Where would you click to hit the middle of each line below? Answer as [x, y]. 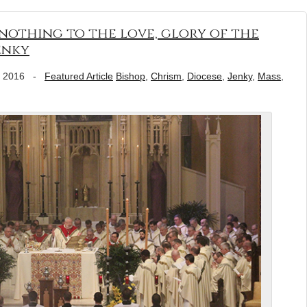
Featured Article [79, 76]
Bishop [131, 76]
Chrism [166, 76]
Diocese [205, 76]
